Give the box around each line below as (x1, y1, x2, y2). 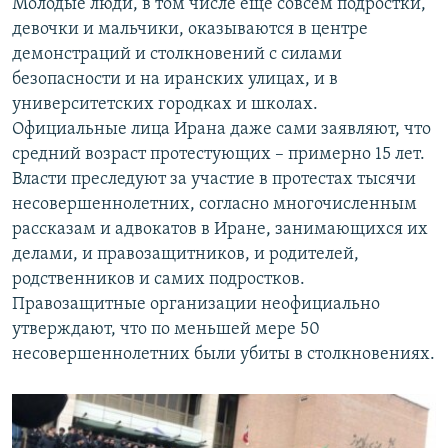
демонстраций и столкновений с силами (12, 45, 342, 65)
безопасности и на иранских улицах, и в (12, 70, 338, 90)
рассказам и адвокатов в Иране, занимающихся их (12, 220, 428, 240)
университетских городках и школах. (12, 95, 318, 115)
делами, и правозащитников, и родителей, (12, 245, 359, 265)
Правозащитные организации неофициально (12, 295, 380, 315)
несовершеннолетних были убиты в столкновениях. (12, 345, 435, 365)
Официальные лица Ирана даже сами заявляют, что (12, 120, 431, 140)
